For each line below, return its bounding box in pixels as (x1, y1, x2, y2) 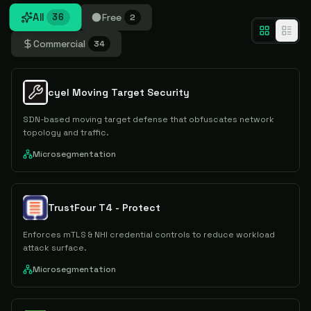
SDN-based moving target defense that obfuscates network (23, 114, 274, 125)
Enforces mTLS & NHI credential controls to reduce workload (23, 229, 275, 240)
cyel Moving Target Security (48, 86, 190, 99)
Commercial (33, 37, 85, 50)
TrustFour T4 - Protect (48, 201, 160, 214)
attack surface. (23, 242, 87, 253)
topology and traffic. (23, 127, 109, 138)
